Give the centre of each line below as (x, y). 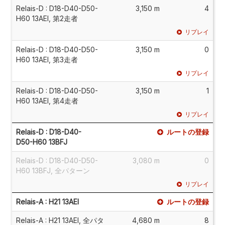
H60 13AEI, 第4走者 (47, 100)
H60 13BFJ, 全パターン (53, 170)
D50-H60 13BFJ (42, 142)
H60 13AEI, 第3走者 (47, 59)
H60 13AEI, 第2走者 (47, 18)
